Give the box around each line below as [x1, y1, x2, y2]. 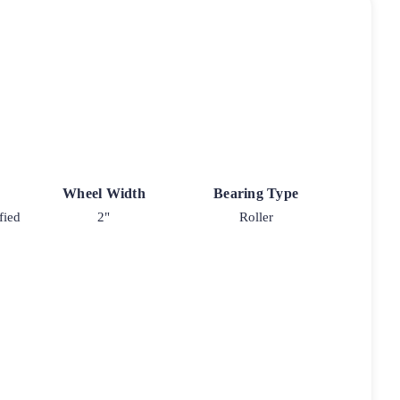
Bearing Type [213, 185, 299, 201]
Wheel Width [62, 185, 146, 201]
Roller [238, 209, 273, 224]
